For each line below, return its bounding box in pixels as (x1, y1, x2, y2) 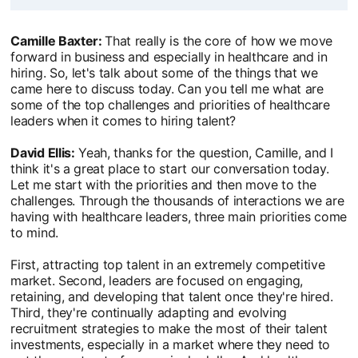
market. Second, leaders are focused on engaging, (10, 272, 304, 288)
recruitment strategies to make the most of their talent (10, 320, 328, 336)
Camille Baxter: (10, 32, 105, 49)
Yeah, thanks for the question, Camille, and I (74, 144, 333, 161)
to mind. (10, 224, 62, 241)
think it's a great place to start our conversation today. (10, 160, 329, 177)
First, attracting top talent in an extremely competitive (10, 256, 325, 272)
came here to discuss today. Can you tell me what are (10, 80, 324, 97)
